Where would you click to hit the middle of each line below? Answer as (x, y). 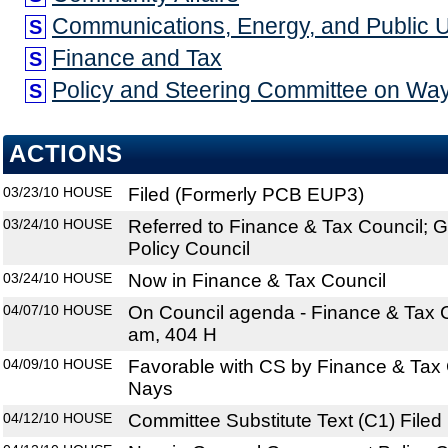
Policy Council (189, 249)
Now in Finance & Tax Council (257, 281)
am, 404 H (172, 335)
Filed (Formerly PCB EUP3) (246, 195)
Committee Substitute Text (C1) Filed (285, 421)
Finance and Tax (137, 58)
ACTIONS (66, 154)
